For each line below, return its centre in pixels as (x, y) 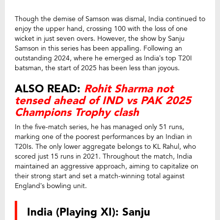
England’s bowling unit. (51, 186)
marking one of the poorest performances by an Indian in (103, 137)
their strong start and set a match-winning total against (100, 176)
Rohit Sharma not (129, 89)
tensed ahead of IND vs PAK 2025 (103, 101)
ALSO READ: (49, 89)
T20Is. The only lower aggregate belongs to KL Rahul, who (105, 147)
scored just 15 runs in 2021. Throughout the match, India (103, 157)
